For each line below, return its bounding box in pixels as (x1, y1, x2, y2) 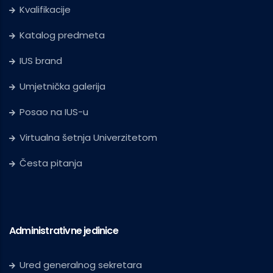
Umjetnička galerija (19, 79, 105, 93)
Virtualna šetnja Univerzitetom (19, 130, 157, 144)
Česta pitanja (19, 156, 82, 169)
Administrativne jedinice (9, 223, 118, 238)
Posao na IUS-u (19, 105, 88, 118)
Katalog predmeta (19, 28, 105, 41)
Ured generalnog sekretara (19, 258, 142, 271)
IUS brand (19, 54, 62, 67)
